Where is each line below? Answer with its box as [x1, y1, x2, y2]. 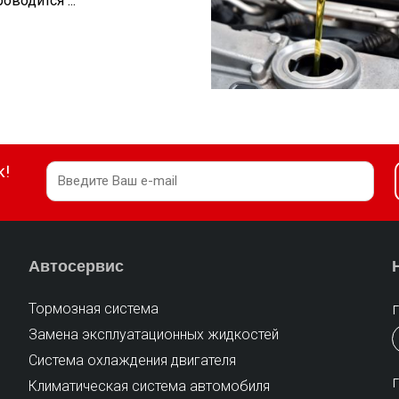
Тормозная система [28, 299, 159, 317]
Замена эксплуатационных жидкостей [28, 325, 280, 343]
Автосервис [28, 256, 125, 275]
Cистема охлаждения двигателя [28, 351, 237, 369]
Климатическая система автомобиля [28, 377, 271, 395]
